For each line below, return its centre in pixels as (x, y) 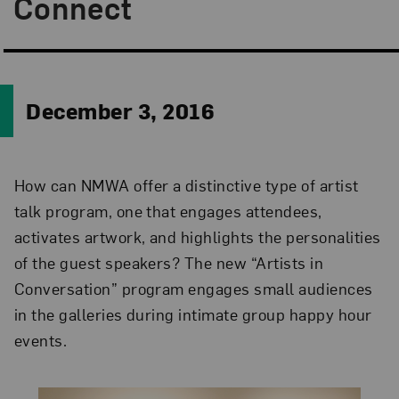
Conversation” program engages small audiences (193, 288)
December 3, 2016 (121, 110)
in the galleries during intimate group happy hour (193, 314)
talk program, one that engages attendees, (168, 211)
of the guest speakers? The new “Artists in (169, 262)
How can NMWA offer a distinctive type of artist (186, 185)
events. (41, 340)
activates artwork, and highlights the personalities (197, 236)
